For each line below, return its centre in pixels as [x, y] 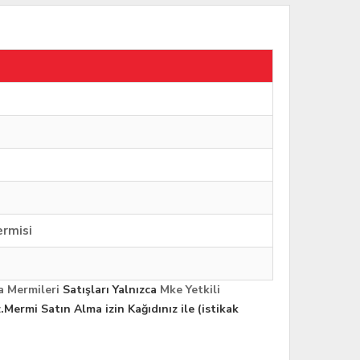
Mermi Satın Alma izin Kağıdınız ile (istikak [121, 309]
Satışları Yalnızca [110, 290]
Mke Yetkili [190, 290]
